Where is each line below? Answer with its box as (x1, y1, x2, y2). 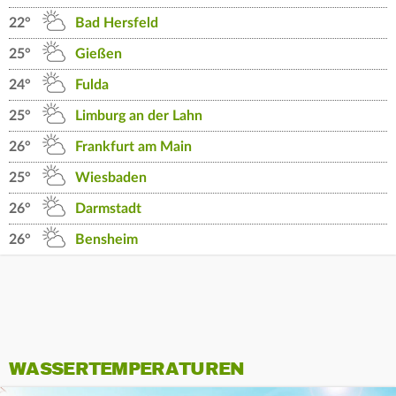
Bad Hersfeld (75, 16, 158, 31)
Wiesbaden (75, 171, 147, 186)
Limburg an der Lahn (75, 109, 202, 124)
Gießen (75, 47, 122, 62)
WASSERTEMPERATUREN (9, 358, 245, 381)
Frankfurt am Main (75, 140, 192, 155)
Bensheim (75, 232, 138, 247)
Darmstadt (75, 202, 141, 217)
